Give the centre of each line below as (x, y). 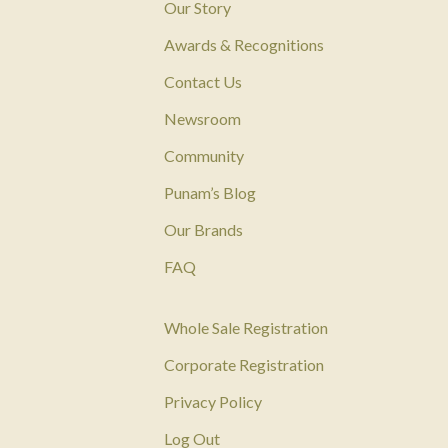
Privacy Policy (213, 402)
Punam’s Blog (210, 193)
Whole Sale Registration (246, 328)
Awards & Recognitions (244, 45)
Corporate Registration (244, 365)
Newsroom (203, 119)
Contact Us (203, 82)
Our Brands (204, 230)
